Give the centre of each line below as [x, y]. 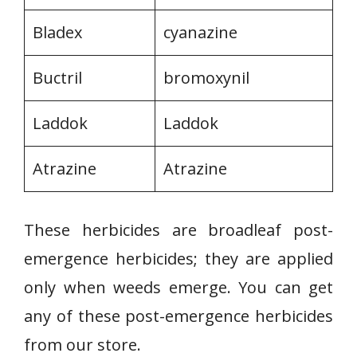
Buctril [57, 78]
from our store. [82, 345]
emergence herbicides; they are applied [178, 259]
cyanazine [200, 32]
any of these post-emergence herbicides [178, 316]
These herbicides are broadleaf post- [178, 230]
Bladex [57, 32]
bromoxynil [206, 78]
